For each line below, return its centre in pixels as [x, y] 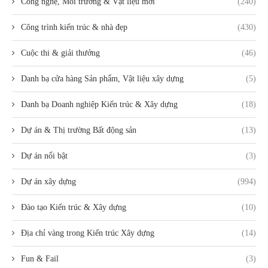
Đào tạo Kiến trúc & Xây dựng [74, 207]
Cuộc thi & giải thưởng [60, 53]
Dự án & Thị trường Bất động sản [79, 130]
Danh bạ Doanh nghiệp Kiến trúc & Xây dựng [99, 104]
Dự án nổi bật [44, 156]
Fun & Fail [40, 258]
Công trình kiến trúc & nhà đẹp [74, 27]
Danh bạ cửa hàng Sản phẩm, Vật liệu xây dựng [102, 78]
